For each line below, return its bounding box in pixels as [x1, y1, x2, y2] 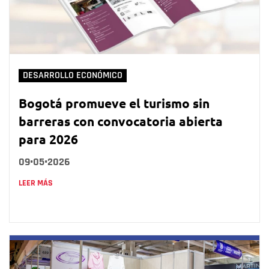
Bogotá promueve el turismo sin [19, 95, 210, 112]
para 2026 [19, 131, 78, 148]
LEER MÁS [19, 178, 53, 189]
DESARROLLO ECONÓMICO [23, 70, 122, 82]
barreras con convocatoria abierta [19, 113, 223, 130]
